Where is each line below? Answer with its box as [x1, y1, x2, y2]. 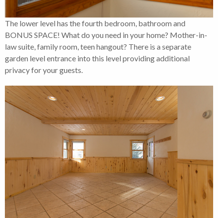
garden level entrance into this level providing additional [5, 53, 190, 63]
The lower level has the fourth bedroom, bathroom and [5, 18, 185, 28]
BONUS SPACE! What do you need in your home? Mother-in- [5, 30, 207, 39]
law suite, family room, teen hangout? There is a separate [5, 41, 191, 51]
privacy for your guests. [5, 65, 83, 74]
